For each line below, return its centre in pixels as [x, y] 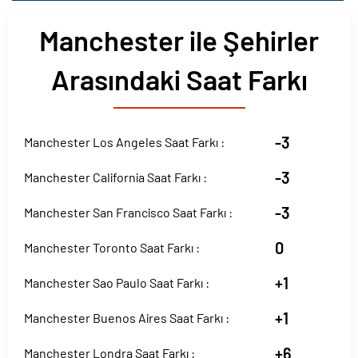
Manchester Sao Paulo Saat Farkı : [117, 282]
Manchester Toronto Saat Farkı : [112, 247]
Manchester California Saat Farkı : [115, 177]
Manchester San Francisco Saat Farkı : [128, 212]
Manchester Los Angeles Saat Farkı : [124, 142]
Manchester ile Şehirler [179, 40]
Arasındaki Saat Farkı [179, 79]
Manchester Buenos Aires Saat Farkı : [127, 318]
